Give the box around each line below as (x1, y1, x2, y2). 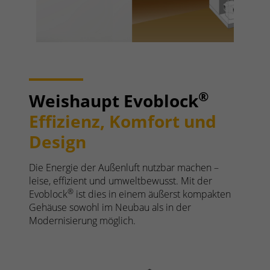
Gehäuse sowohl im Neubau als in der (29, 201, 191, 214)
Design (29, 130, 86, 153)
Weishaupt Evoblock (29, 89, 198, 112)
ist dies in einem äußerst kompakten (74, 187, 231, 201)
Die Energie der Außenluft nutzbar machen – (29, 161, 219, 174)
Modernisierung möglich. (29, 214, 136, 227)
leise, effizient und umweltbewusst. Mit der (29, 174, 212, 187)
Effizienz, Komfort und (29, 110, 216, 133)
